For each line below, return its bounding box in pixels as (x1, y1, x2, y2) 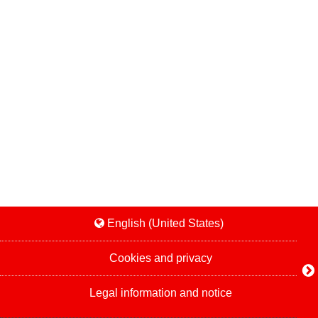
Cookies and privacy (109, 252, 212, 264)
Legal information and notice (89, 287, 232, 299)
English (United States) (107, 217, 224, 229)
